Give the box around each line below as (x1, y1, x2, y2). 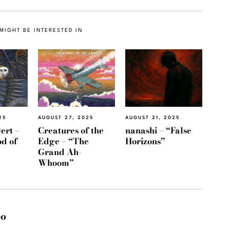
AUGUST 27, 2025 (38, 116, 93, 121)
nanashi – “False (125, 123, 191, 137)
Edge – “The (38, 134, 89, 148)
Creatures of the (38, 123, 104, 137)
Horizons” (125, 134, 165, 148)
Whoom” (38, 156, 74, 169)
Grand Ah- (38, 145, 82, 159)
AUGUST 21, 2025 (125, 115, 180, 120)
